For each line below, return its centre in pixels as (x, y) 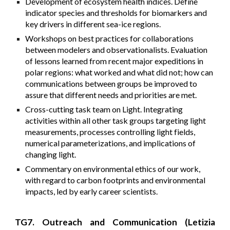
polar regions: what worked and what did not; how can (119, 72)
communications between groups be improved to (111, 84)
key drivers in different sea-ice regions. (94, 24)
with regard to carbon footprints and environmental (116, 180)
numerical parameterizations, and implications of (111, 143)
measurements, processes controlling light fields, (110, 132)
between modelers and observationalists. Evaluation (117, 50)
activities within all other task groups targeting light (116, 121)
